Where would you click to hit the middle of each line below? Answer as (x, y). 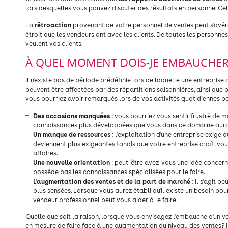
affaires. (46, 153)
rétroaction (53, 25)
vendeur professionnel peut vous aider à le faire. (105, 200)
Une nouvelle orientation (72, 162)
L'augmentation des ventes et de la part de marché (112, 181)
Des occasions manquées (72, 116)
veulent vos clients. (54, 44)
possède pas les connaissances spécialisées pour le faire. (119, 172)
